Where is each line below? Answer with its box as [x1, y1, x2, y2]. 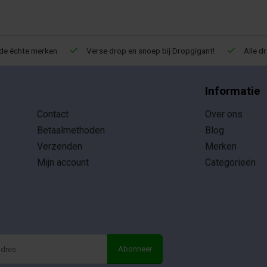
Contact [36, 108, 69, 120]
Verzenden [36, 141, 82, 152]
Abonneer [118, 244, 152, 253]
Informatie [205, 84, 260, 98]
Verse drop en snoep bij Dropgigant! [85, 46, 215, 55]
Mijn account [36, 157, 89, 168]
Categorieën [205, 157, 256, 168]
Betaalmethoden [36, 125, 105, 136]
